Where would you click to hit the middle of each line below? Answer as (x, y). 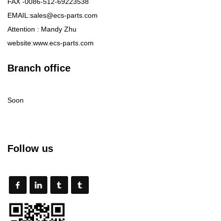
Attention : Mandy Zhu (42, 29)
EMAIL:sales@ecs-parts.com (53, 16)
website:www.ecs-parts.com (51, 43)
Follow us (30, 149)
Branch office (39, 68)
